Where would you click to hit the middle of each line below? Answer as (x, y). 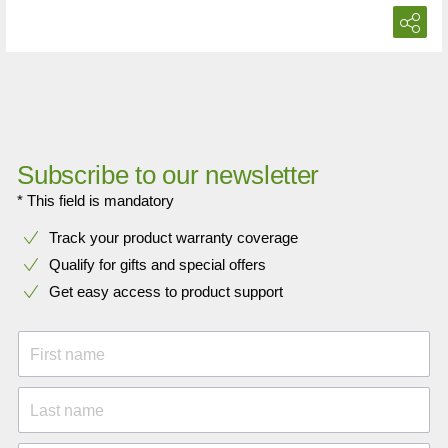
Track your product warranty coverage (173, 237)
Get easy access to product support (166, 291)
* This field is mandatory (96, 200)
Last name (67, 410)
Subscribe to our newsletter (168, 174)
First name (67, 354)
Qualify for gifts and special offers (157, 264)
